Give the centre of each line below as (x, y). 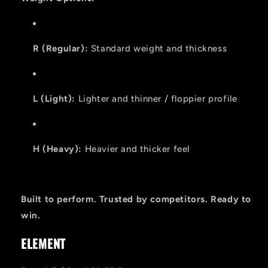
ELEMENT (44, 243)
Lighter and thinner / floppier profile (156, 99)
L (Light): (54, 99)
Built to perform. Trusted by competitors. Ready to (136, 200)
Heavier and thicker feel (136, 149)
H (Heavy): (57, 149)
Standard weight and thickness (158, 49)
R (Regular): (61, 49)
